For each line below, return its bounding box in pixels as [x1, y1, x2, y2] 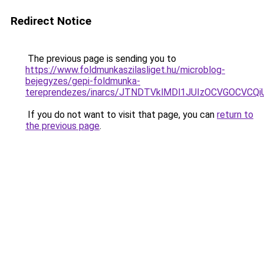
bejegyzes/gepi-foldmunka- [25, 75, 140, 87]
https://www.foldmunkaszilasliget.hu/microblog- [25, 64, 225, 75]
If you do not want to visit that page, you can [25, 109, 217, 120]
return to [217, 109, 253, 120]
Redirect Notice [11, 14, 91, 28]
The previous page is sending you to [25, 53, 176, 64]
